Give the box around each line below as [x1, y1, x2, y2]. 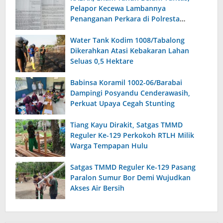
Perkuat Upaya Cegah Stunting [70, 98, 175, 108]
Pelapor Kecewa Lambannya [70, 3, 166, 13]
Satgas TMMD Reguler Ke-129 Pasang [70, 162, 196, 172]
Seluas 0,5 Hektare [70, 56, 133, 66]
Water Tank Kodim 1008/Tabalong [70, 35, 185, 45]
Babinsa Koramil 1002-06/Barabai [70, 77, 182, 87]
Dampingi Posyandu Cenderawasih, [70, 88, 190, 98]
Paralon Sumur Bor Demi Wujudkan [70, 172, 191, 182]
